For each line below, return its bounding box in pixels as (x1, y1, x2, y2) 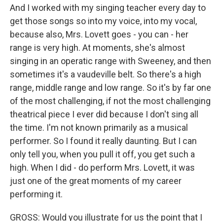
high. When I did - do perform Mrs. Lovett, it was (10, 162, 195, 173)
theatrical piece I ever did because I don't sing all (10, 109, 198, 119)
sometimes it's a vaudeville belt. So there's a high (10, 69, 201, 79)
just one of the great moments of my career (10, 176, 182, 186)
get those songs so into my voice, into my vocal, (10, 16, 197, 26)
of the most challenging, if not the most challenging (10, 96, 211, 106)
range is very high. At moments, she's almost (10, 42, 185, 53)
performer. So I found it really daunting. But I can (10, 136, 197, 146)
